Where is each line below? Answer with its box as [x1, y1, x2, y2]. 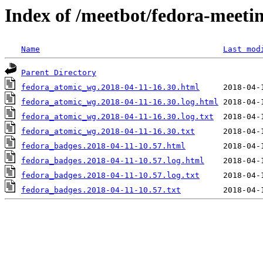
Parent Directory [21, 68, 96, 77]
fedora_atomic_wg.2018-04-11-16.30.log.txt [21, 112, 214, 122]
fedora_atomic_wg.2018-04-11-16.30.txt [21, 127, 195, 136]
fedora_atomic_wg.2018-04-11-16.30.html [21, 83, 200, 92]
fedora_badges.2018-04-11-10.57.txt [21, 186, 181, 195]
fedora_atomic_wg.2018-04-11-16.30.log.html [21, 97, 218, 107]
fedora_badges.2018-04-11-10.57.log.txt [21, 171, 200, 180]
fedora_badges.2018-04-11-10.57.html [21, 141, 186, 151]
